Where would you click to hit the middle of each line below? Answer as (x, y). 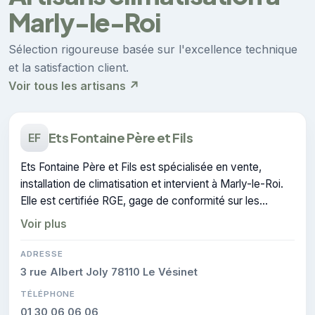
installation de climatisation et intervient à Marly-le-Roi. (152, 184)
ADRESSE (42, 253)
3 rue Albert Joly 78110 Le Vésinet (109, 272)
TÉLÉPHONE (48, 294)
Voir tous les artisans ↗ (74, 85)
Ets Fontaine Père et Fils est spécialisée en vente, (141, 167)
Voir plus (44, 224)
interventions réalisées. (76, 217)
